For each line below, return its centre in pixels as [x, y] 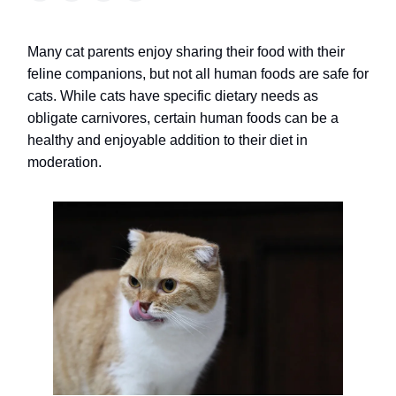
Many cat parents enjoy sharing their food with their [186, 52]
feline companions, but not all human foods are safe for [198, 74]
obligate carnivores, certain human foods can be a [183, 118]
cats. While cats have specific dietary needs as [173, 96]
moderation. [65, 162]
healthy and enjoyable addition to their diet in [168, 140]
